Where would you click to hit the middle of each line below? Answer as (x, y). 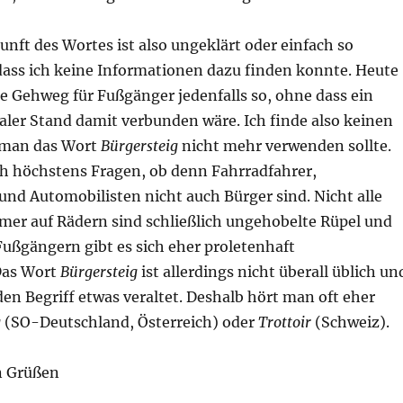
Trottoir (284, 322)
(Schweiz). (350, 322)
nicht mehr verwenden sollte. (284, 146)
